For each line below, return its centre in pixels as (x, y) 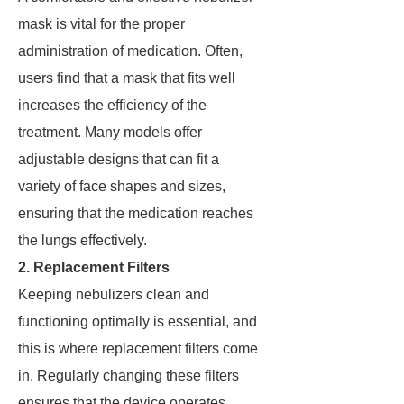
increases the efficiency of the (112, 105)
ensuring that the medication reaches (136, 213)
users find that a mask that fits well (127, 78)
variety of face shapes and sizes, (122, 186)
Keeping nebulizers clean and (114, 294)
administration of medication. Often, (130, 51)
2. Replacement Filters (94, 267)
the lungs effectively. (83, 240)
